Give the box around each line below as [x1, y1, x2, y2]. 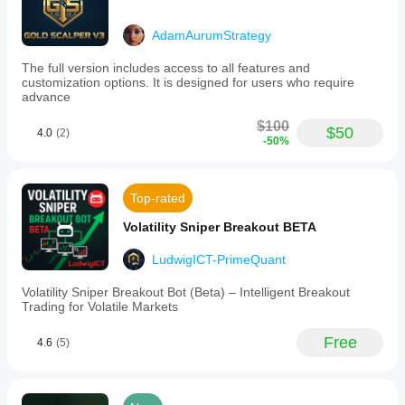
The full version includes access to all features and [22, 61, 310, 75]
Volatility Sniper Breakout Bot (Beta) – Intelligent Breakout [22, 285, 350, 299]
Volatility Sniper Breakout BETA [123, 220, 316, 234]
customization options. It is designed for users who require [22, 75, 354, 89]
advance [22, 89, 71, 104]
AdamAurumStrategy [152, 28, 271, 42]
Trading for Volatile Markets [22, 299, 178, 314]
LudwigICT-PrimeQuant [152, 252, 286, 267]
